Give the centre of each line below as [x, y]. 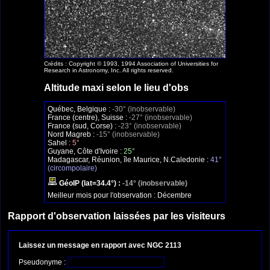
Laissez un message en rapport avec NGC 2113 [100, 245]
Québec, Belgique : [80, 109]
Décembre [174, 196]
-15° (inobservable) [128, 135]
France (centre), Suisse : [88, 118]
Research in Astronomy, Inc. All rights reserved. [109, 71]
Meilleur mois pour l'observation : [102, 196]
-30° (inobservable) [144, 109]
